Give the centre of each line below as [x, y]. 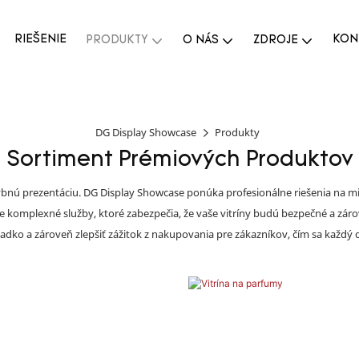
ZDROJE [276, 40]
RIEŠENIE [40, 39]
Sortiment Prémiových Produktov [179, 160]
